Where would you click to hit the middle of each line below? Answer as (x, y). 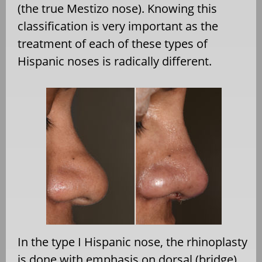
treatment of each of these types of (113, 43)
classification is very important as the (118, 26)
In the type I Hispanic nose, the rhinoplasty (132, 242)
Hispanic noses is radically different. (115, 61)
